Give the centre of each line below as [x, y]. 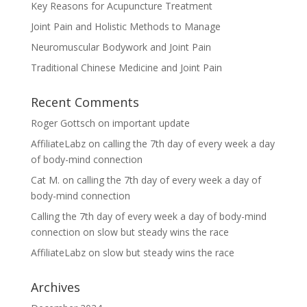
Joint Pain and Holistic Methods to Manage [125, 26]
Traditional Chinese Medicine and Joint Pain [126, 67]
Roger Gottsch [63, 123]
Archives [55, 287]
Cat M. [45, 180]
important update [151, 123]
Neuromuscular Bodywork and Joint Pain [121, 47]
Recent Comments [85, 102]
